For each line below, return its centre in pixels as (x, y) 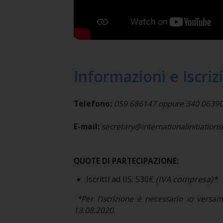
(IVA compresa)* (186, 179)
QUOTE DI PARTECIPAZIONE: (126, 161)
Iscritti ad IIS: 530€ (121, 179)
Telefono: (93, 104)
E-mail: (86, 127)
